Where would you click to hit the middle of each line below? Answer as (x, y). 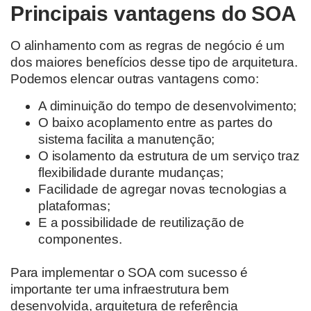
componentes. (80, 239)
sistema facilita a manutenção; (127, 139)
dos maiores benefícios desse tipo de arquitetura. (154, 62)
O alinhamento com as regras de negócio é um (148, 46)
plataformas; (74, 205)
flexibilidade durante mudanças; (131, 172)
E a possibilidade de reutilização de (142, 222)
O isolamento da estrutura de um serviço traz (169, 155)
